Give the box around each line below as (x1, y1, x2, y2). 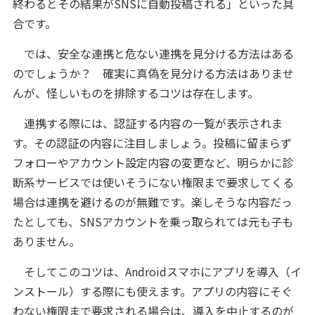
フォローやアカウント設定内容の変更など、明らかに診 (12, 154, 293, 172)
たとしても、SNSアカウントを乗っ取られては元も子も (12, 213, 293, 231)
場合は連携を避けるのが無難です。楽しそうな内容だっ (12, 193, 292, 211)
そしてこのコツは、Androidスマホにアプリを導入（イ (12, 263, 302, 281)
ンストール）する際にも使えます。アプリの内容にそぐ (12, 283, 292, 300)
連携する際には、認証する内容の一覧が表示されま (12, 115, 283, 132)
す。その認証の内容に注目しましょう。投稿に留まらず (12, 134, 292, 152)
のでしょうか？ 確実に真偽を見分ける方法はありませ (12, 65, 294, 82)
